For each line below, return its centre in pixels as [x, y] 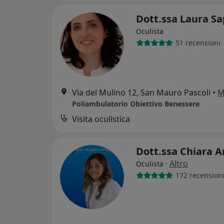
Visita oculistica [101, 119]
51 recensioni [198, 43]
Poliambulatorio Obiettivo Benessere [136, 103]
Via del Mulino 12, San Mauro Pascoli [141, 92]
